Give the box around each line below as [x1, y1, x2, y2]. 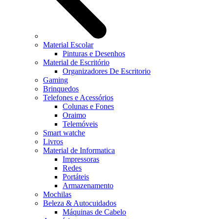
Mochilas [43, 190, 71, 199]
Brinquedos [43, 85, 79, 93]
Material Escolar [43, 41, 93, 49]
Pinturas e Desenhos [63, 49, 125, 58]
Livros [43, 137, 63, 146]
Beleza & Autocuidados [43, 199, 116, 208]
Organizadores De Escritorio [63, 67, 151, 76]
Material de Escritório [43, 58, 109, 67]
